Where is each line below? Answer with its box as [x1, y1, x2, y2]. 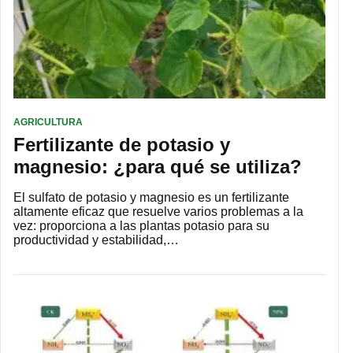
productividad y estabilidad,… [13, 233, 179, 247]
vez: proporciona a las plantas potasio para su [13, 219, 269, 233]
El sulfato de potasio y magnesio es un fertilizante [13, 191, 289, 205]
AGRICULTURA [13, 117, 83, 128]
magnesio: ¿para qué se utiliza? [13, 156, 302, 178]
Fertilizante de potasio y [13, 134, 230, 156]
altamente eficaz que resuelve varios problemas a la [13, 205, 303, 219]
